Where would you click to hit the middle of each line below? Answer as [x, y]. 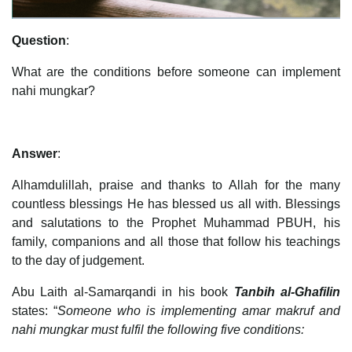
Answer [35, 154]
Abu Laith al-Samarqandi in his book [123, 292]
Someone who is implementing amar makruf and [199, 311]
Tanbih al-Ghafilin [287, 292]
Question [39, 41]
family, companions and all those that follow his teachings [176, 242]
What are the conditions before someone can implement [176, 72]
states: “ [35, 311]
